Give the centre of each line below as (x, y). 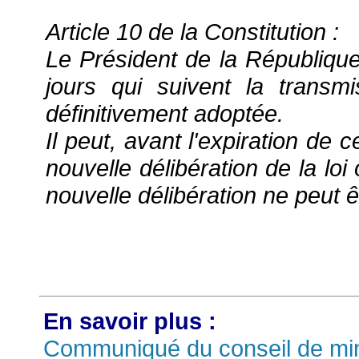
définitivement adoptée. (165, 113)
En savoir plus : (130, 321)
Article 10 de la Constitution (186, 32)
